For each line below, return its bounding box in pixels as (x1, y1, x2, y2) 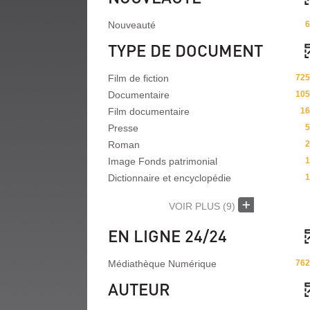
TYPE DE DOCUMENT (108, 39, 263, 61)
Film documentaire (108, 106, 190, 117)
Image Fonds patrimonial (108, 156, 217, 167)
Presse (108, 122, 138, 134)
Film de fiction (108, 73, 169, 84)
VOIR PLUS (168, 201, 220, 212)
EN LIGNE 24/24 (108, 225, 227, 246)
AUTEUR (108, 278, 170, 300)
